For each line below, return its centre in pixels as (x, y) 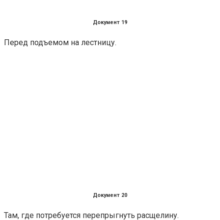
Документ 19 (110, 22)
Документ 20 (110, 195)
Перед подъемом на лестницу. (60, 42)
